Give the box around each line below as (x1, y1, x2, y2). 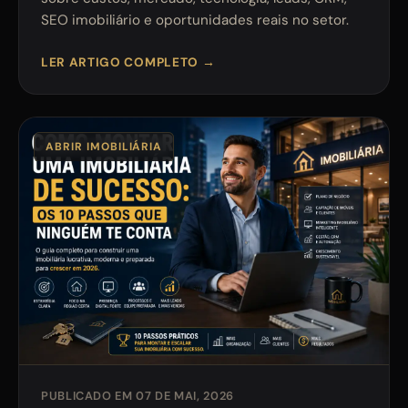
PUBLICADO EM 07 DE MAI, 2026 (41, 387, 234, 403)
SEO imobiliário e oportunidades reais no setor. (41, 11, 349, 30)
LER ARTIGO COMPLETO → (41, 55, 216, 71)
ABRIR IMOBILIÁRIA (46, 138, 163, 154)
